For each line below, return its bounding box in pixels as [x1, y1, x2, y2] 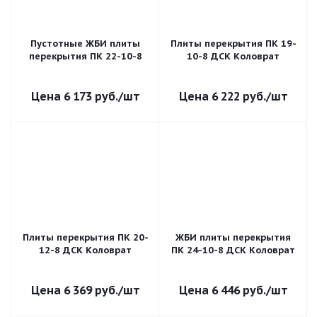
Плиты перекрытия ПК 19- [170, 38, 296, 50]
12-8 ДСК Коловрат [39, 244, 132, 256]
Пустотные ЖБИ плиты [30, 38, 140, 50]
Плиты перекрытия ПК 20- [22, 231, 149, 243]
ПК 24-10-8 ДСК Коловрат [171, 244, 295, 256]
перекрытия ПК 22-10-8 [28, 50, 142, 62]
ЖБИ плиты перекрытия [175, 231, 291, 243]
